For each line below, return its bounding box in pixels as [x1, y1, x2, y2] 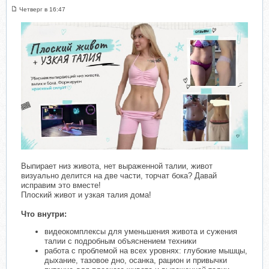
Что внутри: [21, 209, 67, 219]
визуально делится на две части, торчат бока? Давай [21, 171, 217, 180]
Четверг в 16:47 [19, 6, 65, 13]
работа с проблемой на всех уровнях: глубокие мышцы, [44, 246, 247, 255]
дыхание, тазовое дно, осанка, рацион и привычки [44, 255, 227, 265]
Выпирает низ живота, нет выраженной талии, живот [21, 161, 213, 171]
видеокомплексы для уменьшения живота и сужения [44, 226, 237, 236]
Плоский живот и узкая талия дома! [21, 190, 151, 199]
